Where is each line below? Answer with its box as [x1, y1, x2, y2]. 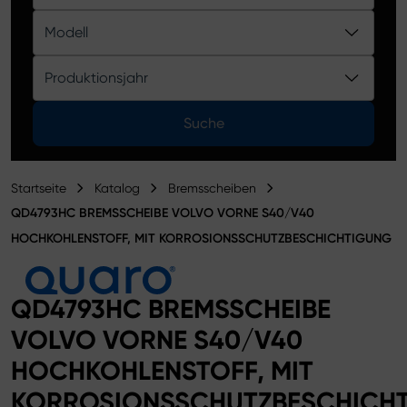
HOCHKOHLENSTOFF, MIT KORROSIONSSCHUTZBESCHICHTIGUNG [11, 231, 392, 246]
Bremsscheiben [168, 181, 256, 195]
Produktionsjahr [45, 69, 148, 86]
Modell [45, 24, 88, 41]
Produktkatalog [22, 3, 122, 20]
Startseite [11, 181, 66, 195]
